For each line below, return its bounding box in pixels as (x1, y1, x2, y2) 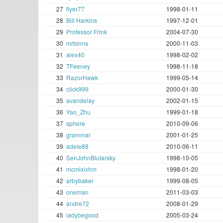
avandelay (66, 96, 95, 105)
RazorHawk (66, 73, 98, 82)
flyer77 (66, 4, 85, 13)
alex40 (66, 50, 85, 59)
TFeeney (66, 62, 90, 71)
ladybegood (66, 211, 99, 220)
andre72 (66, 199, 89, 208)
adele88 (66, 142, 89, 151)
